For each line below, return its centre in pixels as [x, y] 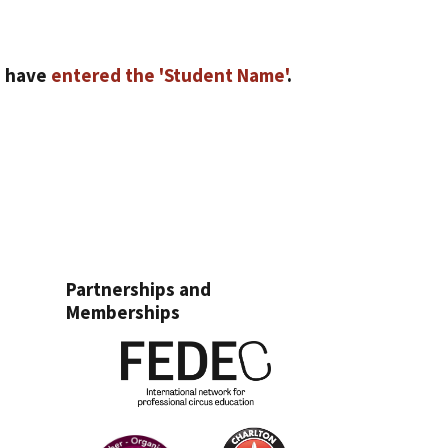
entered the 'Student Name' [169, 75]
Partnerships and [138, 289]
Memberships [123, 312]
